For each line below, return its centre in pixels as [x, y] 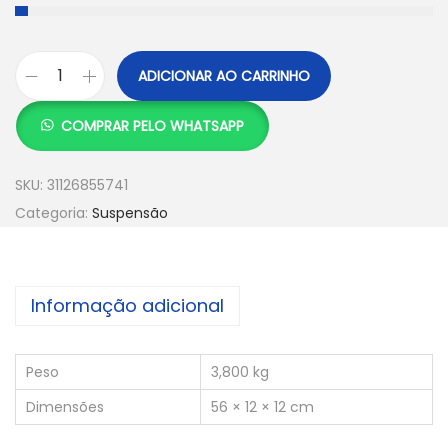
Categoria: [53, 213]
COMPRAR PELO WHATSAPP [152, 126]
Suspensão [130, 213]
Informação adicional [127, 306]
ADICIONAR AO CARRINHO [224, 76]
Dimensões [65, 407]
